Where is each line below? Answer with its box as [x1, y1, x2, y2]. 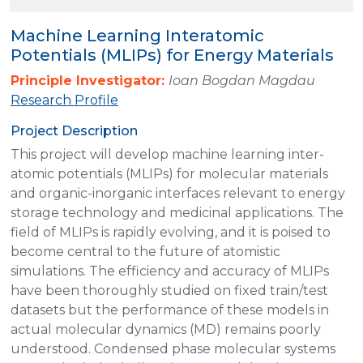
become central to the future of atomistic [11, 243, 280, 259]
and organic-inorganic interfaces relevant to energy [11, 185, 345, 201]
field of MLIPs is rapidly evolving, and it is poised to [11, 224, 331, 240]
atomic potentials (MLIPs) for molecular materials [11, 165, 328, 181]
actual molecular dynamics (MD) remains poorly [11, 321, 321, 337]
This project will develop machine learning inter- [11, 146, 324, 162]
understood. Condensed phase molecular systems [11, 340, 335, 357]
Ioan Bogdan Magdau [169, 72, 315, 88]
